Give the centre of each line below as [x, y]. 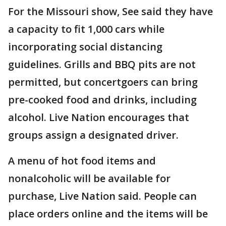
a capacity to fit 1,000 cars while [86, 29]
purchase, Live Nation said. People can [102, 196]
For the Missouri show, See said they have [110, 11]
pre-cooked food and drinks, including [102, 100]
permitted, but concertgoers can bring [103, 82]
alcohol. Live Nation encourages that [99, 117]
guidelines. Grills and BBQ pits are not [102, 64]
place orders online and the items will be [108, 214]
